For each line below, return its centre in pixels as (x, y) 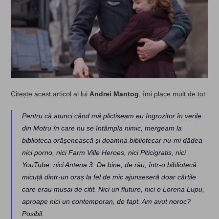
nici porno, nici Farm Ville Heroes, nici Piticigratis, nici (104, 152)
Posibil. (33, 213)
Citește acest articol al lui (50, 94)
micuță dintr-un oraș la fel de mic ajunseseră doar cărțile (109, 177)
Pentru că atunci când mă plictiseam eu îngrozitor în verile (112, 116)
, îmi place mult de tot (172, 94)
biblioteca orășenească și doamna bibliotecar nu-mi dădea (112, 140)
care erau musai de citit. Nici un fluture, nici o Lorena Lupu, (113, 189)
